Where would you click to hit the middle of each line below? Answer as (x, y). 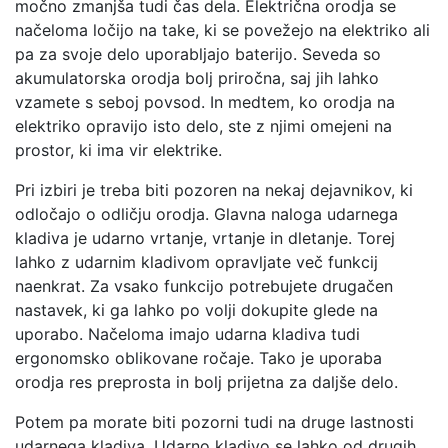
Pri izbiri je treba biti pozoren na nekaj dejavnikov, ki (214, 189)
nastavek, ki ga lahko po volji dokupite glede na (196, 309)
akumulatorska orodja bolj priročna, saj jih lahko (197, 77)
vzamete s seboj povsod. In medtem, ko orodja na (205, 101)
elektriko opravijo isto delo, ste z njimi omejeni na (203, 125)
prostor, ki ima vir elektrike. (118, 149)
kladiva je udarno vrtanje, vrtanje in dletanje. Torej (205, 237)
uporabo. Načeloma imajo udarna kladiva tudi (187, 333)
